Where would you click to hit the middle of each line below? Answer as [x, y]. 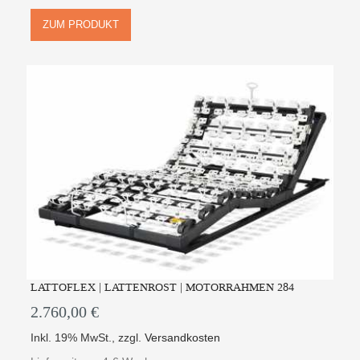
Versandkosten [183, 337]
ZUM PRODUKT [81, 25]
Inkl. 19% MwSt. [72, 337]
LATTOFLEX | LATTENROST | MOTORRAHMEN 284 [163, 287]
